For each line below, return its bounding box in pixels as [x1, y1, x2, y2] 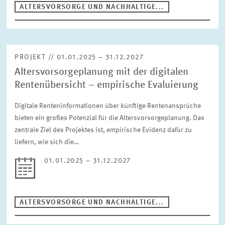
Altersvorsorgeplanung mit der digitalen [15, 67, 189, 77]
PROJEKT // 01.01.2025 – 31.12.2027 [15, 54, 144, 61]
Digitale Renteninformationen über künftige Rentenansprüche [15, 102, 201, 109]
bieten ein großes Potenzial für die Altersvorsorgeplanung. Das [15, 115, 205, 122]
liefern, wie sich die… [15, 139, 79, 146]
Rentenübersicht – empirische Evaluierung [15, 80, 199, 90]
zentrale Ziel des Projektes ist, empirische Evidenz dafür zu [15, 127, 192, 134]
